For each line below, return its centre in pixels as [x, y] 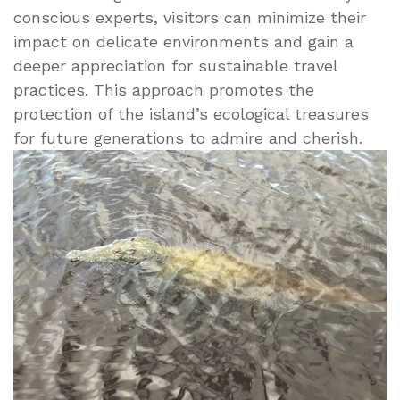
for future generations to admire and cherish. [188, 137]
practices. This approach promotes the [164, 89]
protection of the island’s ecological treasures [191, 113]
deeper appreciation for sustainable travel [175, 65]
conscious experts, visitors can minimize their [190, 17]
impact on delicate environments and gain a [183, 41]
